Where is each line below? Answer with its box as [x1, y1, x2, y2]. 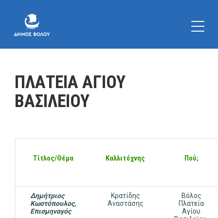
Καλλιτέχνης [106, 154, 145, 163]
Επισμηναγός [30, 207, 71, 215]
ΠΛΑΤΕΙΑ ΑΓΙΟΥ [15, 72, 126, 92]
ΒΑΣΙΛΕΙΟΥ [15, 91, 90, 111]
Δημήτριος [30, 192, 64, 200]
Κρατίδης [110, 192, 140, 200]
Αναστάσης [107, 200, 144, 207]
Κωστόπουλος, [30, 200, 76, 207]
